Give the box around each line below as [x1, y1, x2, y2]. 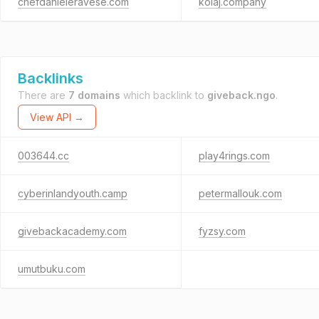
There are [18, 89, 68, 101]
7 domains [68, 89, 120, 101]
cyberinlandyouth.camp [18, 187, 127, 199]
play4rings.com [198, 150, 270, 162]
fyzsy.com [198, 225, 246, 237]
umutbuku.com [18, 263, 85, 275]
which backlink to [120, 89, 207, 101]
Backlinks [18, 70, 83, 87]
